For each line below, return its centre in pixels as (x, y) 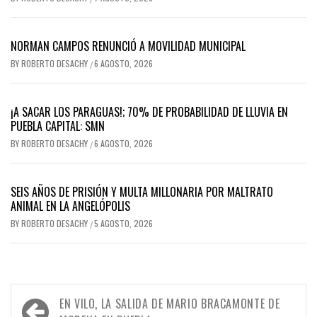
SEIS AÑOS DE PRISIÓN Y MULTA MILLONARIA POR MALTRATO (142, 191)
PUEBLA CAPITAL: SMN (58, 126)
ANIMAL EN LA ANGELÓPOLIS (70, 206)
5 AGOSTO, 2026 (123, 223)
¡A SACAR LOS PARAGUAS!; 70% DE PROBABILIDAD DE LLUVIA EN (149, 111)
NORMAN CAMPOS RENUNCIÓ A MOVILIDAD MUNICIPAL (129, 46)
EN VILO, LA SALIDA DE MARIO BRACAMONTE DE (170, 303)
